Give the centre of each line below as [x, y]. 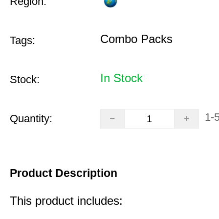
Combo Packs [136, 39]
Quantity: [31, 119]
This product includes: [66, 201]
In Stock [121, 78]
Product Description [64, 173]
